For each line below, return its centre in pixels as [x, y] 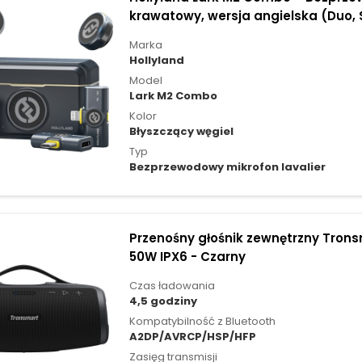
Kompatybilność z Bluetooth [202, 322]
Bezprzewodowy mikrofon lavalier [227, 167]
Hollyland [156, 61]
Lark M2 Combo [173, 96]
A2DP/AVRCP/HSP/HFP [192, 337]
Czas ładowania [172, 286]
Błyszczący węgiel [181, 132]
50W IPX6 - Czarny [187, 257]
